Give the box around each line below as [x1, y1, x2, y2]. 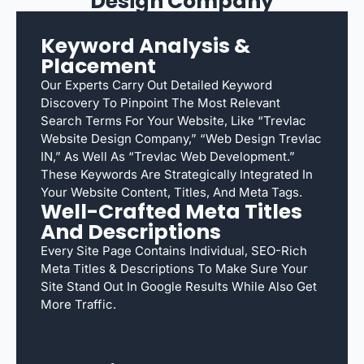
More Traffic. [41, 296, 116, 312]
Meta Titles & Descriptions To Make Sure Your [41, 260, 308, 276]
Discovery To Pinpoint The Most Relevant [41, 94, 280, 110]
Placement [41, 51, 156, 80]
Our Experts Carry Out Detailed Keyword [41, 76, 272, 93]
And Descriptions [41, 217, 221, 246]
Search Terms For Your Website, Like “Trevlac [41, 112, 306, 128]
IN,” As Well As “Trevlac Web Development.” [41, 148, 295, 164]
